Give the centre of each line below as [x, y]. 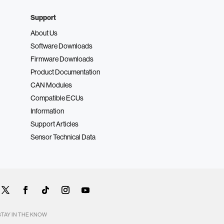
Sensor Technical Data [63, 137]
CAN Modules [51, 85]
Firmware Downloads [62, 59]
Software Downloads [61, 46]
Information [47, 111]
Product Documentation [65, 72]
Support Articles [54, 124]
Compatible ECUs [57, 98]
